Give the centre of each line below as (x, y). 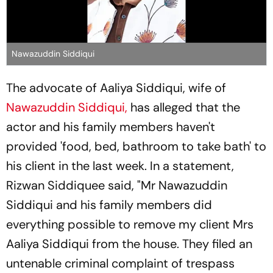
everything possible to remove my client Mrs (130, 224)
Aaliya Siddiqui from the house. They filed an (129, 243)
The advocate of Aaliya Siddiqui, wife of (116, 87)
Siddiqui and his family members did (109, 204)
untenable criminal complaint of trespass (120, 263)
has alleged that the (184, 107)
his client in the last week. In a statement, (120, 165)
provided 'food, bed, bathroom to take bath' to (136, 146)
